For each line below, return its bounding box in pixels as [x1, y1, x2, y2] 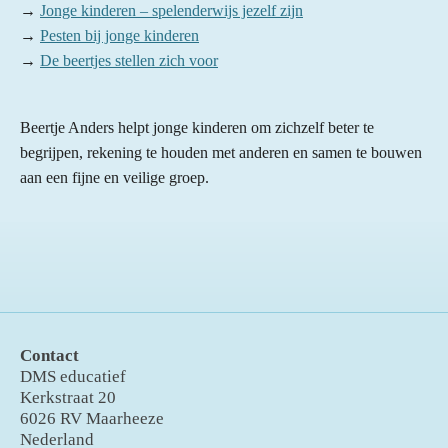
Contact [20, 346, 79, 366]
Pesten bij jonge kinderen [40, 27, 199, 45]
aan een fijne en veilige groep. [20, 169, 209, 187]
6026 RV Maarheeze [20, 409, 164, 429]
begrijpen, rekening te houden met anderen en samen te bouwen [20, 144, 422, 162]
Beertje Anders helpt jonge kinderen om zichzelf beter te [20, 119, 374, 137]
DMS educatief [20, 367, 126, 387]
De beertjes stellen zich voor [40, 52, 218, 70]
